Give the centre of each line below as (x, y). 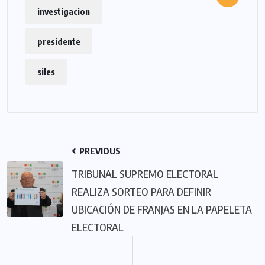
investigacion (64, 12)
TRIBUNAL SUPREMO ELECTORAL (145, 174)
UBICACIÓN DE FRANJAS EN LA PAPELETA (162, 209)
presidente (59, 42)
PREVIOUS (99, 151)
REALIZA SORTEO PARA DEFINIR (141, 192)
